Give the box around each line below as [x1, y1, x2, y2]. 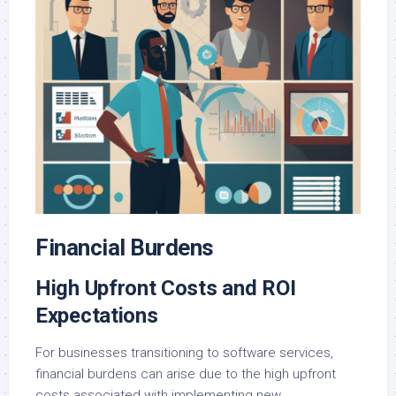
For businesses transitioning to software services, [35, 345, 333, 362]
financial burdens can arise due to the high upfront [35, 366, 336, 383]
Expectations [35, 303, 158, 329]
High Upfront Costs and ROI [35, 276, 296, 301]
